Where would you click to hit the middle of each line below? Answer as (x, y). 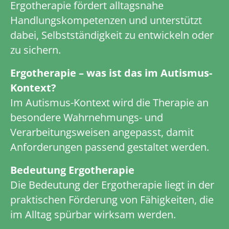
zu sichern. (35, 50)
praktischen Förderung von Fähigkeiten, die (112, 199)
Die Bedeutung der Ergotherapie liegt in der (112, 185)
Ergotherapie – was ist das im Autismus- (111, 73)
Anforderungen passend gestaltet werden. (109, 147)
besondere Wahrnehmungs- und (86, 118)
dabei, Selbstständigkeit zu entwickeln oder (112, 35)
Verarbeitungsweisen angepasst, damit (102, 132)
